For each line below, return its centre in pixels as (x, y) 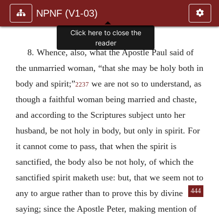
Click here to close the (106, 33)
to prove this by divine (143, 193)
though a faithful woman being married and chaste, (106, 99)
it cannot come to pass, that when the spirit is (96, 146)
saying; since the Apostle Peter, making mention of (106, 208)
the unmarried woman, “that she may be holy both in (109, 68)
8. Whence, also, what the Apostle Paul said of (110, 52)
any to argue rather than (59, 193)
